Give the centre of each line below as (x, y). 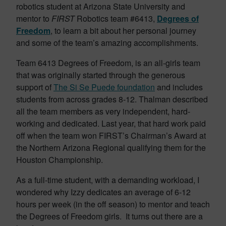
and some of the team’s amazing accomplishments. (107, 43)
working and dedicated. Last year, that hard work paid (111, 123)
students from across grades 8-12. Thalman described (112, 99)
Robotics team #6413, (116, 18)
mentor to (34, 18)
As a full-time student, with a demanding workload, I (108, 180)
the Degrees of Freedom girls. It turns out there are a (109, 216)
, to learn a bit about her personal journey (123, 31)
